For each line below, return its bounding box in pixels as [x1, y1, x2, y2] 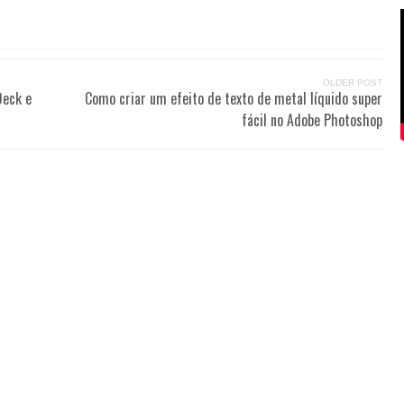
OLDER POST [323, 78, 382, 88]
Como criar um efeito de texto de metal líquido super [85, 87, 382, 110]
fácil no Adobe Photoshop [242, 109, 382, 132]
